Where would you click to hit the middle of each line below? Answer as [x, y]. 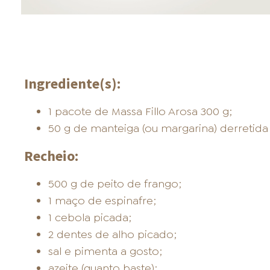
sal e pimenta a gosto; [105, 252]
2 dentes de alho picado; [112, 235]
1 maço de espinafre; [102, 201]
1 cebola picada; [89, 218]
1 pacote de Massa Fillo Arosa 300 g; [140, 112]
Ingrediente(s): [72, 84]
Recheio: [51, 156]
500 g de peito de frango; [115, 184]
